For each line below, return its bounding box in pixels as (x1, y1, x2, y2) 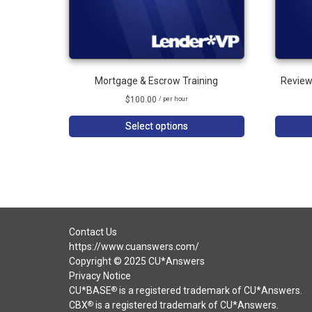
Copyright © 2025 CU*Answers (68, 255, 205, 267)
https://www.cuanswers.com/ (68, 240, 199, 252)
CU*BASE (68, 284, 111, 296)
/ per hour (158, 95, 188, 103)
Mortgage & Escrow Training (95, 75, 219, 87)
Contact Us (68, 226, 117, 237)
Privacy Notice (68, 270, 131, 281)
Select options (125, 120, 188, 132)
